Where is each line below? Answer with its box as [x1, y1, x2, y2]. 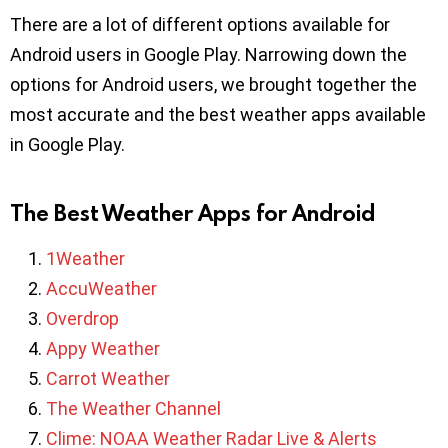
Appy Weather [46, 338, 160, 360]
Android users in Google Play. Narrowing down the [10, 44, 407, 66]
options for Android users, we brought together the [10, 74, 417, 96]
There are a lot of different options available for [10, 14, 390, 36]
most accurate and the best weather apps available [10, 104, 426, 126]
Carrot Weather [46, 368, 170, 390]
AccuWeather [46, 278, 157, 300]
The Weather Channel [46, 398, 221, 420]
